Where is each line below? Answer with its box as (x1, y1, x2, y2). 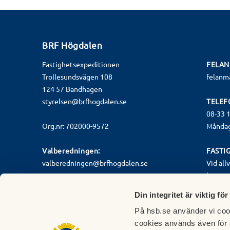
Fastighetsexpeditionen (42, 60, 120, 69)
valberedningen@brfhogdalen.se (42, 158, 148, 168)
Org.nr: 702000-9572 (42, 121, 109, 131)
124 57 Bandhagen (42, 84, 102, 94)
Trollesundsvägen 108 (42, 72, 112, 82)
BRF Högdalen (42, 40, 102, 51)
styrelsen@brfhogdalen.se (42, 97, 127, 106)
